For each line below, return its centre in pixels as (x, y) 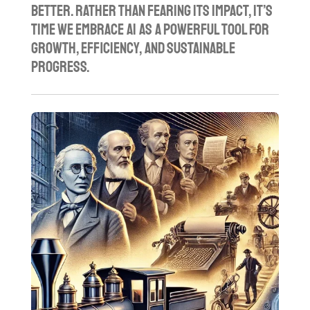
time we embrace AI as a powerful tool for (150, 29)
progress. (60, 67)
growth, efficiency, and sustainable (133, 48)
